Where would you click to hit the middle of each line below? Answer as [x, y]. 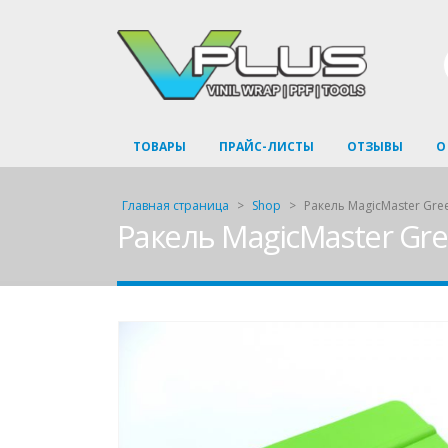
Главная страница [175, 205]
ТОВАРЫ [159, 146]
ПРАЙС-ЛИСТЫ [266, 146]
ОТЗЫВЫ [375, 146]
